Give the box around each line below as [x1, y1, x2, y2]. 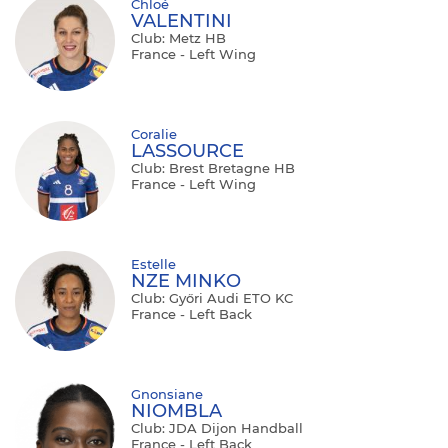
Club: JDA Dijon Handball [131, 420, 303, 437]
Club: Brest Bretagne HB [131, 160, 295, 177]
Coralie [131, 126, 177, 143]
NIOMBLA [131, 400, 222, 423]
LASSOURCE [131, 140, 244, 163]
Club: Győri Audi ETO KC [131, 290, 293, 307]
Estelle [131, 256, 176, 273]
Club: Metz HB [131, 30, 226, 47]
